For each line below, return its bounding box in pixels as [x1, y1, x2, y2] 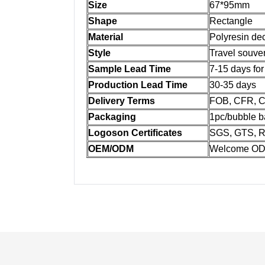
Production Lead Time [88, 80, 188, 90]
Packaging [88, 112, 136, 122]
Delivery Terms [88, 96, 155, 106]
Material [88, 32, 123, 42]
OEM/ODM [88, 144, 134, 154]
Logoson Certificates [88, 128, 182, 138]
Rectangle [209, 16, 253, 26]
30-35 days [209, 80, 256, 90]
